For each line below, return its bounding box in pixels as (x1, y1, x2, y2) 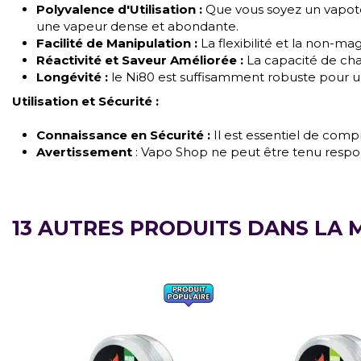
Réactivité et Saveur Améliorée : (36, 52, 243, 68)
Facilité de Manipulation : (36, 35, 197, 51)
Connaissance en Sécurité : (36, 127, 210, 143)
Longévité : (36, 68, 108, 85)
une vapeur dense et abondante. (36, 18, 239, 34)
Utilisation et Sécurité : (12, 93, 159, 109)
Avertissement (36, 143, 132, 160)
